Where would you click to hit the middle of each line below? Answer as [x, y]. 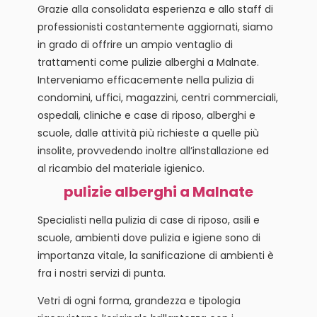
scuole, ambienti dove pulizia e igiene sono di [149, 237]
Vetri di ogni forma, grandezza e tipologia [139, 301]
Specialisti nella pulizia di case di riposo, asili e [148, 220]
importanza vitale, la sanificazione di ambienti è [155, 255]
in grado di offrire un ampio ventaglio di [135, 44]
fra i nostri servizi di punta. [101, 273]
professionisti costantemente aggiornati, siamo [155, 27]
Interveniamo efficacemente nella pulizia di [145, 80]
